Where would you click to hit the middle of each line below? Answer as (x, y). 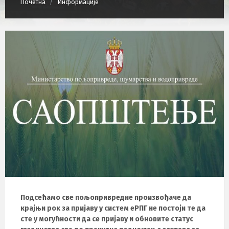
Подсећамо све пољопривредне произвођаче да (106, 198)
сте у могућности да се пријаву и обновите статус (107, 219)
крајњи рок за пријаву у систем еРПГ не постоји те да (113, 209)
